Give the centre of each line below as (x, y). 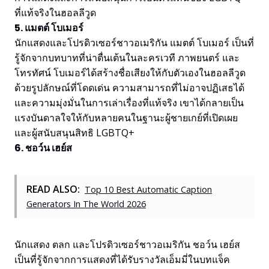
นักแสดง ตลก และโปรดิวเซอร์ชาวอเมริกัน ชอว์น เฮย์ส (127, 244)
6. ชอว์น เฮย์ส (43, 148)
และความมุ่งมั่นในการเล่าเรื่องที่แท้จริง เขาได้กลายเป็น (129, 103)
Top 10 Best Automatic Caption (148, 189)
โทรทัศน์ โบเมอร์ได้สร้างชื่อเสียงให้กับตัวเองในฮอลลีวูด (130, 73)
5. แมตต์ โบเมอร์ (49, 28)
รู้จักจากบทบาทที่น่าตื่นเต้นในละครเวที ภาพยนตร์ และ (127, 58)
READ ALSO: (53, 189)
